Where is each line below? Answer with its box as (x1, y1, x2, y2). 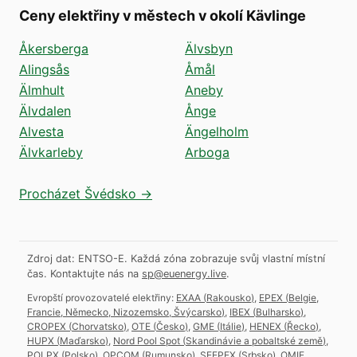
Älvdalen (19, 102, 71, 119)
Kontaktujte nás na (50, 267, 139, 280)
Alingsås (19, 61, 69, 77)
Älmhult (19, 81, 65, 98)
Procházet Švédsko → (19, 185, 152, 202)
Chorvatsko (72, 320, 124, 332)
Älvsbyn (185, 40, 233, 57)
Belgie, (288, 291, 319, 304)
